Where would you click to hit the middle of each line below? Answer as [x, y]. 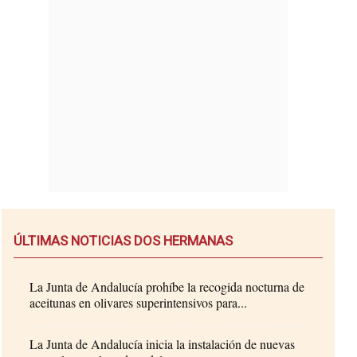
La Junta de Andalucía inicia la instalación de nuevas [163, 343]
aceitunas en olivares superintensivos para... [139, 302]
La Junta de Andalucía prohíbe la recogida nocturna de [167, 286]
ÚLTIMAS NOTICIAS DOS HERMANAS [124, 240]
